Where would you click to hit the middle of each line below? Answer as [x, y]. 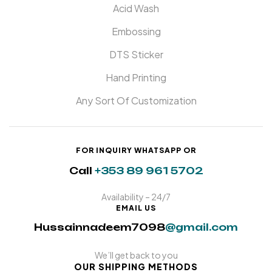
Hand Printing [136, 78]
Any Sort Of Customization [136, 101]
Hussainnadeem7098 [100, 227]
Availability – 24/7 [136, 197]
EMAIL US [136, 208]
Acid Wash [136, 8]
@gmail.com [202, 227]
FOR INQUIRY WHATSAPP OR [136, 151]
